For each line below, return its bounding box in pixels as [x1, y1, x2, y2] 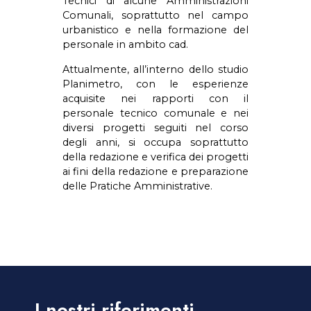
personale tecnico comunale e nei [62, 106, 249, 119]
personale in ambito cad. [62, 38, 188, 51]
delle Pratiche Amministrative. [62, 179, 212, 192]
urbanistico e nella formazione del [62, 24, 249, 37]
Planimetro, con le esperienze [62, 77, 249, 90]
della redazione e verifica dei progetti [62, 150, 249, 163]
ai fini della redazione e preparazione [62, 165, 249, 178]
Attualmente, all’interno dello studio [62, 62, 249, 76]
